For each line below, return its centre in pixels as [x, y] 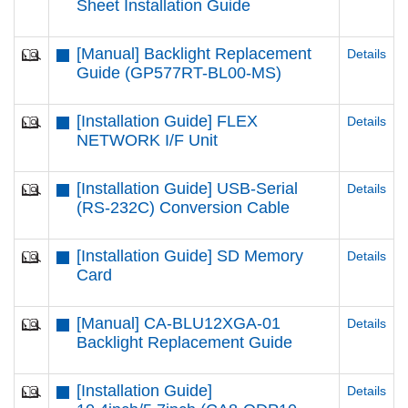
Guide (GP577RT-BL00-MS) [178, 73]
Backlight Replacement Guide [184, 342]
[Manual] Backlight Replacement [194, 54]
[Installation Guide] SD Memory [189, 256]
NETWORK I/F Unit [147, 140]
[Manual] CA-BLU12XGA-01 [178, 323]
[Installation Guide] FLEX [167, 121]
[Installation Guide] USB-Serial [187, 189]
